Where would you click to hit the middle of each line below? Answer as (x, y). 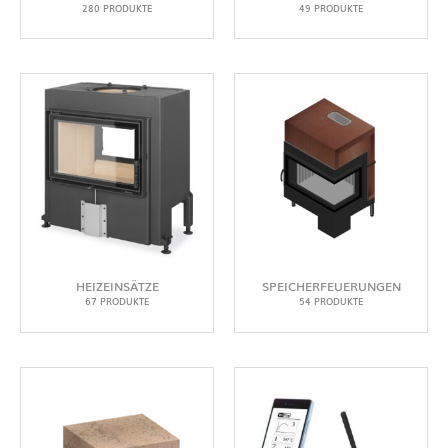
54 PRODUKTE (331, 301)
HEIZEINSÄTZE (117, 286)
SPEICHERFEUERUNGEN (331, 286)
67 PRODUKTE (117, 301)
